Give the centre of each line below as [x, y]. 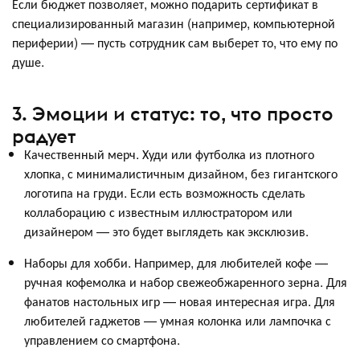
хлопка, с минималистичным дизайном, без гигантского [181, 173]
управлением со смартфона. [102, 339]
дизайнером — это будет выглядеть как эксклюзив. [166, 231]
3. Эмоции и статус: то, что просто [173, 113]
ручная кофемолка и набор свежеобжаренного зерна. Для [186, 281]
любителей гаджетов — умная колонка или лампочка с [178, 320]
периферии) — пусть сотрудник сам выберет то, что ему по [175, 43]
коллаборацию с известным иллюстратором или [158, 211]
